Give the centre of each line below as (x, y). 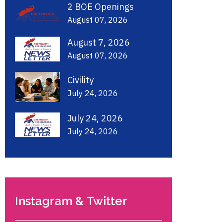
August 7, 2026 (99, 43)
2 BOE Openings (101, 7)
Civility (81, 80)
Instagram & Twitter (71, 201)
